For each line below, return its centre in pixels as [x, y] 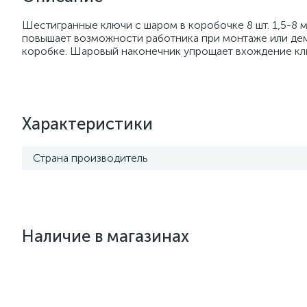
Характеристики [87, 124]
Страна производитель [90, 158]
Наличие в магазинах [106, 236]
